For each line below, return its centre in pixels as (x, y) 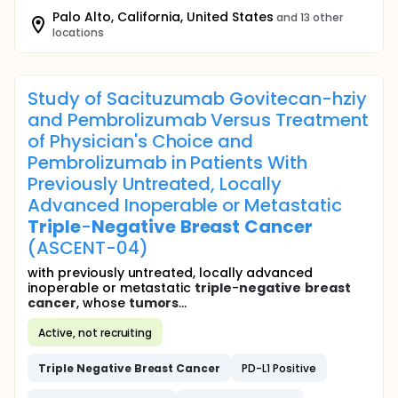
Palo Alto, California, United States (163, 17)
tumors (154, 303)
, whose (102, 303)
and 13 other (309, 17)
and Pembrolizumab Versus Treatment (198, 120)
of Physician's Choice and (141, 141)
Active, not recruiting (96, 332)
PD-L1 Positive (279, 368)
